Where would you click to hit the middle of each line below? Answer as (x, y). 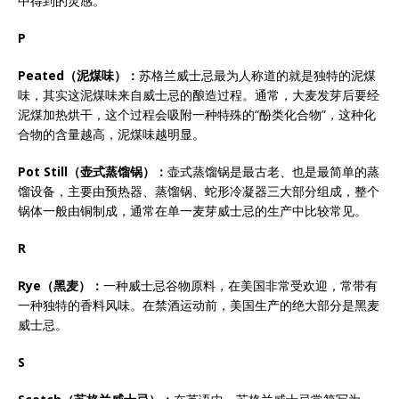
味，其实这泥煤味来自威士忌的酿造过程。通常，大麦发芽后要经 (199, 95)
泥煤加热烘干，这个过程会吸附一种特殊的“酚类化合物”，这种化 (197, 114)
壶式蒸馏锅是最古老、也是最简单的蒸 (273, 171)
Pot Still (43, 171)
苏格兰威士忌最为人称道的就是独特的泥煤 (257, 75)
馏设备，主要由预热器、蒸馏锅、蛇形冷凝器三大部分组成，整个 (199, 191)
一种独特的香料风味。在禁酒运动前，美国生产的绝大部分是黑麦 (199, 305)
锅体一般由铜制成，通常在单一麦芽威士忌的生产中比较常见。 (192, 211)
